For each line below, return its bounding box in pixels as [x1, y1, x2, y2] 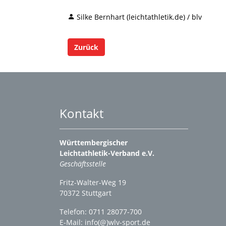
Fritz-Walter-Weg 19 [60, 178, 126, 187]
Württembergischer [60, 138, 128, 147]
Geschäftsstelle [60, 159, 106, 168]
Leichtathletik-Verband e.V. [60, 148, 154, 158]
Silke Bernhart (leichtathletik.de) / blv [77, 12, 202, 22]
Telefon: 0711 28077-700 [60, 207, 142, 216]
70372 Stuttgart [60, 188, 114, 198]
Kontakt [60, 105, 103, 122]
